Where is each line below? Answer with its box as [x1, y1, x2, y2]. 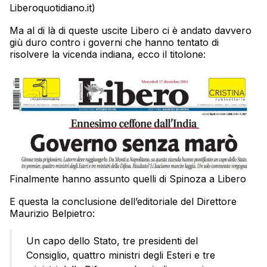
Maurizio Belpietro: [10, 207, 95, 220]
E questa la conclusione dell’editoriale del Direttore [10, 195, 237, 208]
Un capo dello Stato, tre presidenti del [26, 235, 198, 247]
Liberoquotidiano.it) [10, 1, 95, 14]
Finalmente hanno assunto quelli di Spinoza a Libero [10, 173, 246, 185]
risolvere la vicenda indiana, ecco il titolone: [10, 48, 206, 60]
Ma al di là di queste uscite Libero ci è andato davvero [10, 24, 252, 36]
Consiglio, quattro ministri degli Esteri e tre [26, 249, 215, 262]
